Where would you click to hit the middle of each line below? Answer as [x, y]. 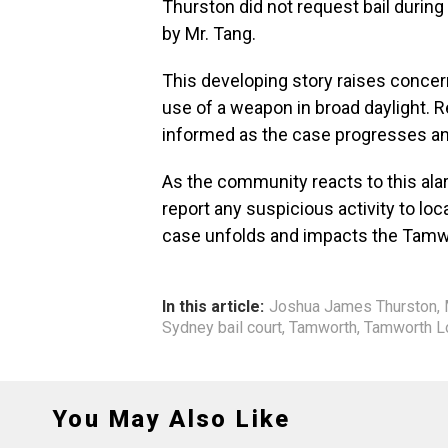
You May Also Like [171, 419]
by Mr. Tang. [209, 33]
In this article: [213, 306]
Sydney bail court [222, 327]
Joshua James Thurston [353, 306]
